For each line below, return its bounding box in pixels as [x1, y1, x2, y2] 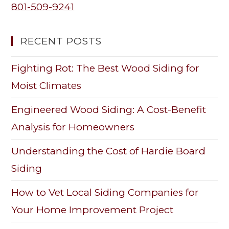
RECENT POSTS [20, 35, 102, 48]
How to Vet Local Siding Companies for [11, 187, 199, 199]
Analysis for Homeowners [11, 121, 135, 133]
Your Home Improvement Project [11, 204, 174, 216]
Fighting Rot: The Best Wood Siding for [11, 62, 200, 75]
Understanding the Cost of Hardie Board [11, 145, 206, 157]
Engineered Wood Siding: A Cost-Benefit [11, 104, 207, 116]
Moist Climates [11, 80, 82, 92]
